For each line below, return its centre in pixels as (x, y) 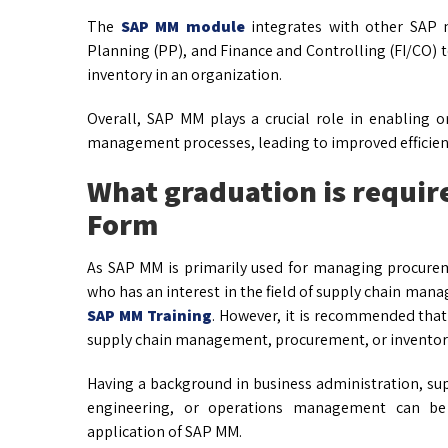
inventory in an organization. (184, 75)
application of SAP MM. (164, 432)
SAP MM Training (149, 316)
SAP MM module (182, 27)
